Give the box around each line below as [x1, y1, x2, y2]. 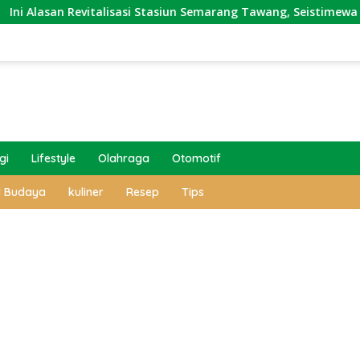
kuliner [68, 185, 104, 199]
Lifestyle [31, 151, 76, 166]
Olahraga [98, 151, 149, 166]
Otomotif [172, 151, 221, 166]
